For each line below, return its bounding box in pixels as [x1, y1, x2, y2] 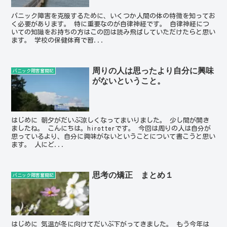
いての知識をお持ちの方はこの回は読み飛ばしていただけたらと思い [11, 29, 216, 36]
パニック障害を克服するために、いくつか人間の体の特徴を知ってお [11, 13, 216, 20]
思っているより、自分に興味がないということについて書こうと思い [11, 133, 216, 140]
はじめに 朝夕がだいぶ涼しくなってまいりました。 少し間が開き [11, 117, 210, 124]
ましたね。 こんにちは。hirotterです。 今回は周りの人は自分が [11, 125, 211, 132]
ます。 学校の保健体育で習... [11, 37, 105, 44]
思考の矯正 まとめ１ [92, 170, 174, 179]
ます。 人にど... [11, 141, 65, 148]
